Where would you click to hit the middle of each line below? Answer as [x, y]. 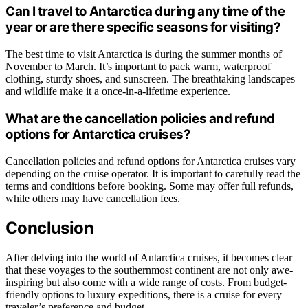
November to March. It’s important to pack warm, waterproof [138, 67]
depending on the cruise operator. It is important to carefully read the [153, 173]
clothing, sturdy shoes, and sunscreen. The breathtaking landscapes [150, 79]
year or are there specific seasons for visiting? [143, 27]
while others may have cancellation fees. [93, 198]
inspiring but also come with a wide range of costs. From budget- [146, 283]
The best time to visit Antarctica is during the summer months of [144, 54]
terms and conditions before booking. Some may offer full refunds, [150, 186]
